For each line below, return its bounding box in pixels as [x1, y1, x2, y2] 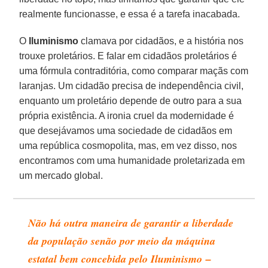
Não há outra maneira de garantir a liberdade [28, 215, 234, 230]
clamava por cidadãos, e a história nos [78, 35, 244, 46]
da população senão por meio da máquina [28, 233, 216, 248]
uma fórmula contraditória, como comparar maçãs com [19, 65, 249, 76]
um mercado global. [19, 170, 103, 181]
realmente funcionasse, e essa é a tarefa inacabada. [19, 8, 240, 19]
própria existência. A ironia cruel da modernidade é [19, 110, 234, 121]
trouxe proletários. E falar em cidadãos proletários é [19, 50, 237, 61]
